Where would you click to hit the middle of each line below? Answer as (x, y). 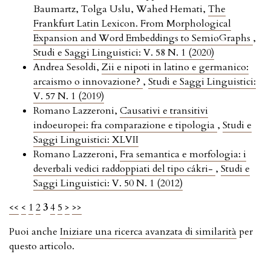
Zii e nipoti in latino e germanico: (175, 67)
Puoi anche (34, 231)
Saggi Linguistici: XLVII (86, 139)
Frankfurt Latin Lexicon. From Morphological (132, 23)
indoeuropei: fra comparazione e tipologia (125, 125)
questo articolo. (42, 246)
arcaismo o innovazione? (88, 81)
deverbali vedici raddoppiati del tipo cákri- (124, 168)
